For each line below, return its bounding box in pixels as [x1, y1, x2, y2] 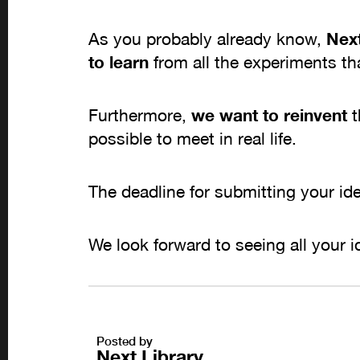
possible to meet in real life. [88, 129, 297, 148]
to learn [88, 52, 149, 73]
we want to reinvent [191, 105, 347, 125]
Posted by [96, 333, 153, 349]
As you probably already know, [88, 29, 326, 49]
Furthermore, [88, 105, 191, 125]
